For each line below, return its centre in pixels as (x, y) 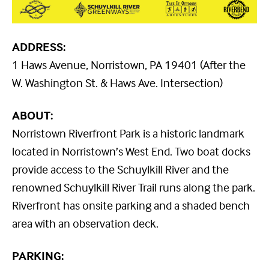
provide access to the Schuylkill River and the (120, 169)
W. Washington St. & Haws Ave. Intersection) (117, 82)
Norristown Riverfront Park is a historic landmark (128, 133)
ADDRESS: (39, 46)
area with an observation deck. (85, 223)
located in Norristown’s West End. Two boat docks (131, 151)
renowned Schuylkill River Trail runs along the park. (134, 187)
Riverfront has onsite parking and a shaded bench (131, 205)
